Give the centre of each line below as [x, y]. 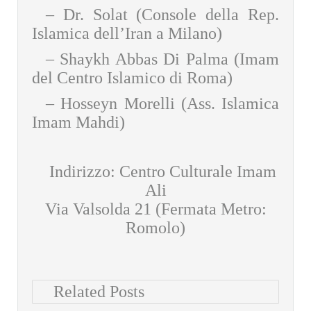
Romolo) [155, 228]
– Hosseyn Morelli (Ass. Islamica [162, 103]
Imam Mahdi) [78, 122]
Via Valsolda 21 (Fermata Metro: [155, 209]
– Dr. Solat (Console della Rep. [162, 15]
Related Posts [99, 292]
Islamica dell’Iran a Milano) [127, 33]
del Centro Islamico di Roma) [132, 78]
